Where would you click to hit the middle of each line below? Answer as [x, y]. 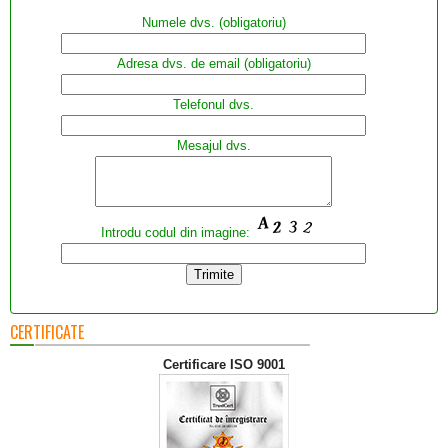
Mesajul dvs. [213, 145]
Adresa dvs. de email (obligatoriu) [213, 63]
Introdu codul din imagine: [177, 232]
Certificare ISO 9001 [224, 364]
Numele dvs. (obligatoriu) [213, 22]
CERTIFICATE [47, 332]
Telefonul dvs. [213, 104]
